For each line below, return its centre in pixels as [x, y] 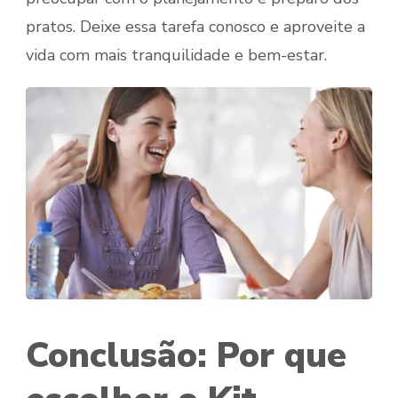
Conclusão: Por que [186, 356]
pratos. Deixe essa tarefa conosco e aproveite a [195, 27]
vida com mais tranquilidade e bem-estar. [176, 56]
